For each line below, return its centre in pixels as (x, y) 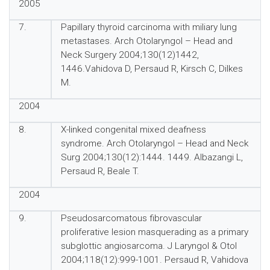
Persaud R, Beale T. (100, 171)
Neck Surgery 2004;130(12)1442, (130, 55)
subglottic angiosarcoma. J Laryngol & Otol (149, 246)
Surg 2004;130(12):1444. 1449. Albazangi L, (152, 157)
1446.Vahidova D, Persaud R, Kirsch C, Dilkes (152, 69)
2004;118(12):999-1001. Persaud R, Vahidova (154, 260)
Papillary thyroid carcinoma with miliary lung (149, 27)
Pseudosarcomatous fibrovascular (131, 218)
